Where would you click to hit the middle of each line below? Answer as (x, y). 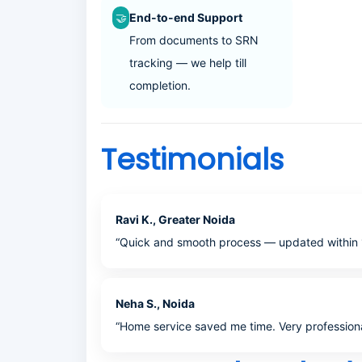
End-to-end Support (186, 17)
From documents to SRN (194, 40)
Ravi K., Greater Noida (175, 219)
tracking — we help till (188, 63)
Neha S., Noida (155, 303)
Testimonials (192, 160)
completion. (160, 85)
